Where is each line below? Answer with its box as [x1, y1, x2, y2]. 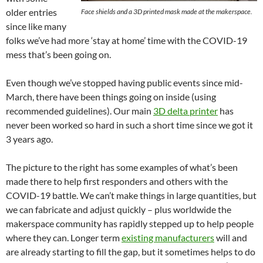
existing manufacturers [122, 232, 214, 243]
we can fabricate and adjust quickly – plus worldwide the [6, 204, 231, 215]
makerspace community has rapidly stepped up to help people [6, 218, 254, 229]
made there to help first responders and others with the [6, 176, 228, 187]
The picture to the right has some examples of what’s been [6, 161, 238, 173]
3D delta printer [153, 105, 218, 116]
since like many [6, 21, 66, 32]
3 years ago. [6, 133, 53, 144]
